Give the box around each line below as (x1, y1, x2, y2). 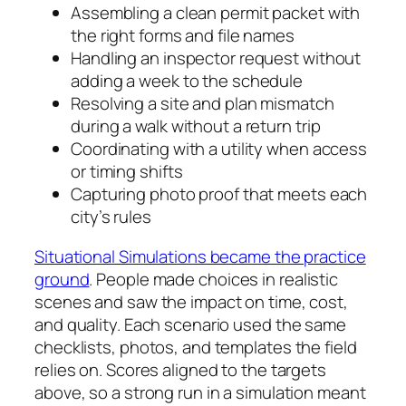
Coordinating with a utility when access (71, 137, 368, 161)
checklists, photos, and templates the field (34, 334, 357, 359)
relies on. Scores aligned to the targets (34, 357, 326, 382)
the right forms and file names (71, 24, 295, 48)
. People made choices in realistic (89, 266, 339, 291)
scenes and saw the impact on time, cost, (34, 289, 348, 314)
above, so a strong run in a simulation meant (34, 380, 366, 404)
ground (34, 266, 90, 291)
